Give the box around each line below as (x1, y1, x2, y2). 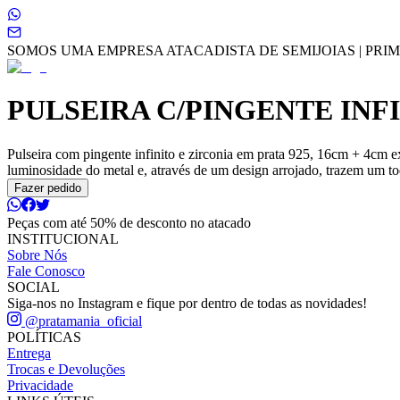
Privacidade (7, 377, 73, 393)
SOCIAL (7, 279, 60, 295)
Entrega (7, 345, 51, 361)
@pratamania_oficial (21, 312, 142, 329)
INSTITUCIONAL (7, 230, 119, 246)
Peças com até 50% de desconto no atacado (7, 214, 251, 230)
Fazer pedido (14, 180, 81, 195)
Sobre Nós (7, 246, 67, 262)
